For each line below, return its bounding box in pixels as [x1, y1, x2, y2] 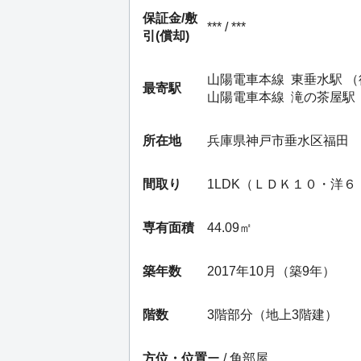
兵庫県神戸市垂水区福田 [207, 134, 349, 147]
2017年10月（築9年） [207, 264, 335, 278]
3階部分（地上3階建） [207, 308, 338, 322]
